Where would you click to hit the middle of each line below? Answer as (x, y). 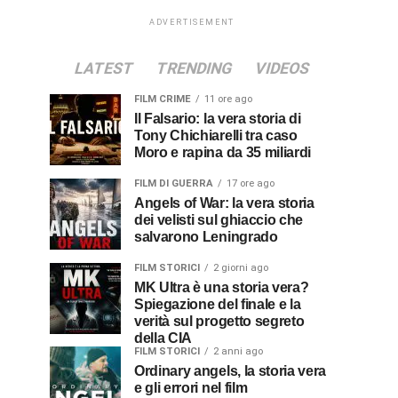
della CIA (163, 338)
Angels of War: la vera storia (139, 203)
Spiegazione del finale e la (218, 305)
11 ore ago (228, 99)
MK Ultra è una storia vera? (140, 288)
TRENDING (194, 69)
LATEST (104, 69)
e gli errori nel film (191, 388)
